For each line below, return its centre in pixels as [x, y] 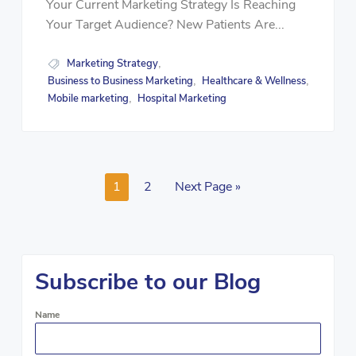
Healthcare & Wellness [254, 81]
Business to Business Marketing [121, 81]
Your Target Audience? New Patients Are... [165, 25]
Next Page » [207, 187]
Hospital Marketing [182, 99]
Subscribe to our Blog [147, 281]
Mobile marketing [89, 99]
